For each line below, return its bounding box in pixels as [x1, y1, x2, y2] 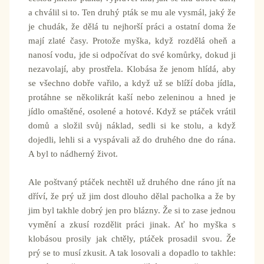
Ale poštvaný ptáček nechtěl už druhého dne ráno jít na [28, 177, 236, 187]
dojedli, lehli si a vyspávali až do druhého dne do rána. [28, 135, 236, 145]
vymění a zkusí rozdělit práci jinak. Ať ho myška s [28, 220, 236, 230]
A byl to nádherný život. [28, 149, 118, 159]
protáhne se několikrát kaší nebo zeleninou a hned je [28, 93, 236, 103]
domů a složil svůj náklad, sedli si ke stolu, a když [28, 121, 236, 131]
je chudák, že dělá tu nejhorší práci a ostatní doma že [28, 22, 236, 32]
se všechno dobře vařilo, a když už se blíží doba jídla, [28, 78, 236, 88]
